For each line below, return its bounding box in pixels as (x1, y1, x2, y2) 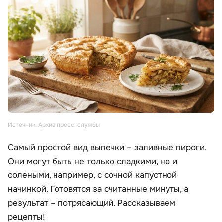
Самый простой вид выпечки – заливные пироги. (8, 142, 206, 153)
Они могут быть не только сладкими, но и (8, 156, 177, 166)
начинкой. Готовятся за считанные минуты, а (8, 183, 188, 194)
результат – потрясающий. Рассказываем (8, 197, 175, 208)
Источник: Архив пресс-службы (8, 120, 100, 129)
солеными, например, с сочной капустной (8, 169, 177, 180)
